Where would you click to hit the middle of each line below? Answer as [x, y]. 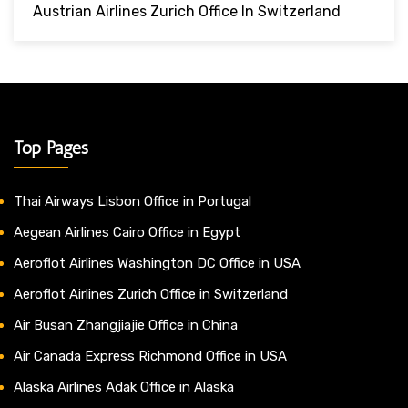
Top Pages [51, 147]
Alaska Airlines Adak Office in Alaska [124, 387]
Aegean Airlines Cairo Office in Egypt [127, 232]
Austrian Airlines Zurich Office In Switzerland [187, 11]
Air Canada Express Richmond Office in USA [150, 356]
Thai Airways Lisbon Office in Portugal [133, 201]
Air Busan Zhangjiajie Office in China [126, 325]
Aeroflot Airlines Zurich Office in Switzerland [151, 294]
